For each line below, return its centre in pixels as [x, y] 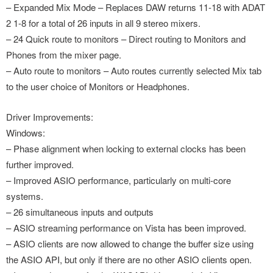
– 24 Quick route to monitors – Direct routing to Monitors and [126, 39]
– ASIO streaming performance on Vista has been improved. [126, 228]
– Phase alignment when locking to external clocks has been [126, 148]
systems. [25, 196]
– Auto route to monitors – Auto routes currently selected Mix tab [134, 70]
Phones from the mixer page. [64, 55]
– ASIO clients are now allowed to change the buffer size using [130, 243]
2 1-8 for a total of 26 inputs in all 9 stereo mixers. [103, 23]
